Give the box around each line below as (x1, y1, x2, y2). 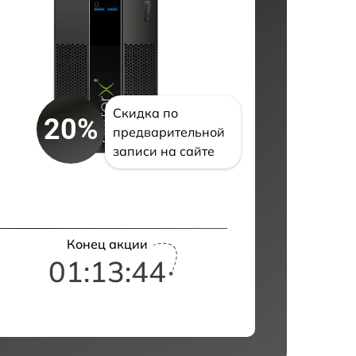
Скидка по (113, 105, 179, 122)
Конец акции (66, 236, 148, 253)
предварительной (113, 124, 226, 141)
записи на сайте (113, 143, 215, 160)
